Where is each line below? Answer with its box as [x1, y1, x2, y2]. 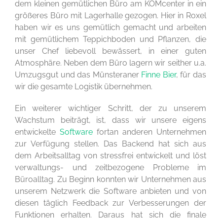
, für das [176, 70, 207, 79]
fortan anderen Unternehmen [93, 127, 206, 137]
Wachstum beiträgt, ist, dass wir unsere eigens [15, 115, 206, 125]
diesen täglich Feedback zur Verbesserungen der [15, 198, 206, 208]
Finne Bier [141, 70, 176, 79]
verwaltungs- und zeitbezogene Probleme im [15, 162, 206, 172]
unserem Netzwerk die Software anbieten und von [15, 186, 206, 196]
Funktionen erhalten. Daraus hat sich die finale [15, 210, 206, 220]
